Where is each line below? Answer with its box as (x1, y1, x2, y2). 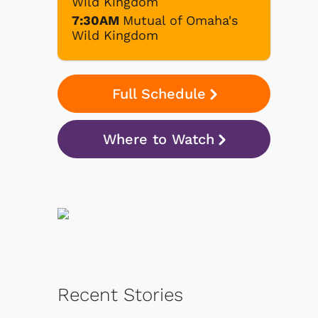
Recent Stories (57, 283, 183, 305)
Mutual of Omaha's (123, 12, 238, 28)
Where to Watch (103, 130, 214, 148)
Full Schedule (111, 84, 206, 102)
